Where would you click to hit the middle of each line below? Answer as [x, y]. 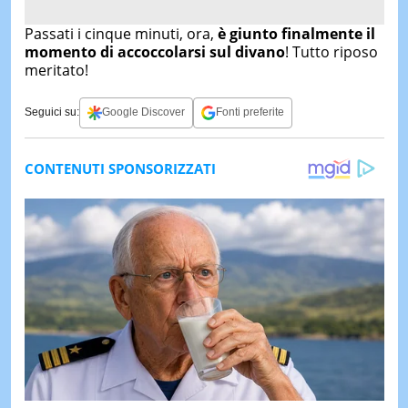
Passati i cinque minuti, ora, [121, 33]
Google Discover [143, 112]
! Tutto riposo [331, 51]
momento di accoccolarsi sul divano [154, 51]
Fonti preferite [250, 112]
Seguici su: [51, 112]
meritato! [56, 70]
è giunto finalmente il [296, 33]
